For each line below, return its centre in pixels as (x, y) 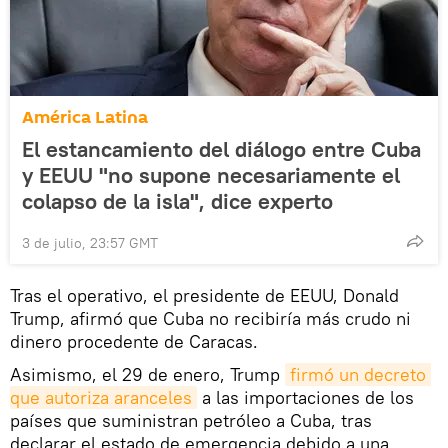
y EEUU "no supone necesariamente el (211, 174)
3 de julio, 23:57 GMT (90, 242)
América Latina (85, 117)
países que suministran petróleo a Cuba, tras (191, 420)
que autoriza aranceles (101, 397)
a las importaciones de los (305, 397)
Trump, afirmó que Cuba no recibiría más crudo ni (210, 318)
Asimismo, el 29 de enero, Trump (147, 374)
